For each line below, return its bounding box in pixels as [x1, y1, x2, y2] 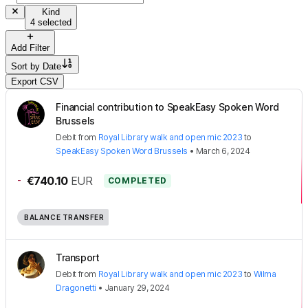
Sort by [11, 60, 43, 71]
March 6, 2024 [195, 145, 250, 156]
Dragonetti [56, 282, 96, 293]
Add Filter [11, 42, 49, 53]
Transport [56, 251, 100, 263]
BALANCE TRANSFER [24, 212, 104, 221]
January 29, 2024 [104, 282, 170, 293]
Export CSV [11, 76, 58, 87]
